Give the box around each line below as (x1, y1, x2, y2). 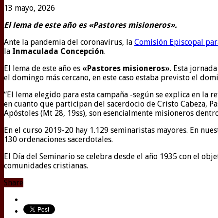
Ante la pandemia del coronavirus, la (4, 37, 134, 47)
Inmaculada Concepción (10, 47, 104, 56)
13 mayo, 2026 (4, 3, 55, 13)
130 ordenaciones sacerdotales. (4, 135, 113, 145)
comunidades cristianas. (4, 161, 88, 171)
